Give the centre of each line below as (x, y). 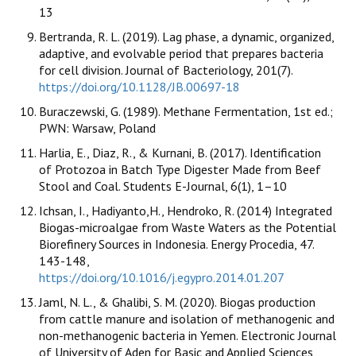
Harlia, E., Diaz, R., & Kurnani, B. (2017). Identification (180, 153)
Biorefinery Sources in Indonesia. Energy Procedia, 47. (176, 244)
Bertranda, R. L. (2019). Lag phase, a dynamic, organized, (186, 37)
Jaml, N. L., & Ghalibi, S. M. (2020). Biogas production (177, 302)
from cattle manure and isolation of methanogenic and (187, 319)
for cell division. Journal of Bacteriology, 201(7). (166, 70)
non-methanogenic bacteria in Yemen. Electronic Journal (188, 336)
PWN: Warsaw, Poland (97, 128)
